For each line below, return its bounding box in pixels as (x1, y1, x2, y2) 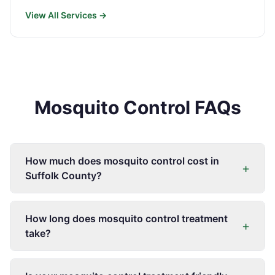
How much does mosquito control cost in (25, 155, 219, 167)
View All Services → (25, 10, 107, 20)
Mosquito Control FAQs (34, 96, 241, 118)
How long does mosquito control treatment (25, 212, 228, 225)
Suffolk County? (25, 169, 102, 182)
